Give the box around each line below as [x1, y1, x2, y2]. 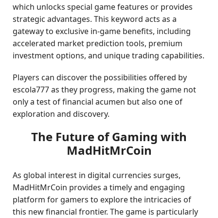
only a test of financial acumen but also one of [13, 96, 183, 107]
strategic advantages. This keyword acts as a [13, 14, 177, 24]
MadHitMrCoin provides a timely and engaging [13, 182, 185, 193]
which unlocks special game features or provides [13, 1, 193, 12]
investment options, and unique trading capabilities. [13, 50, 205, 61]
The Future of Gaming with [31, 128, 187, 145]
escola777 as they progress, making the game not [13, 84, 197, 95]
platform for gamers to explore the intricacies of [13, 194, 192, 205]
